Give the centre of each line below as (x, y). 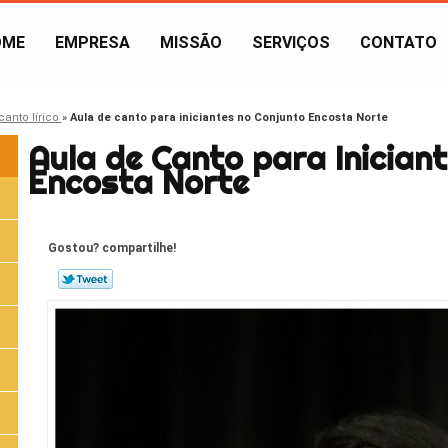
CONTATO (398, 42)
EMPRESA (92, 42)
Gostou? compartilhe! (111, 248)
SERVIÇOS (291, 42)
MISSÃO (191, 42)
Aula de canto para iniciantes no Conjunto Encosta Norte (228, 117)
